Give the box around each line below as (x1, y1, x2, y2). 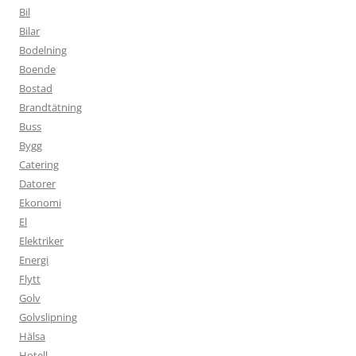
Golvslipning (19, 309, 77, 324)
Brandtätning (19, 99, 82, 114)
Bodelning (19, 42, 67, 57)
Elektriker (19, 233, 64, 248)
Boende (19, 61, 56, 76)
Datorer (19, 176, 56, 191)
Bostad (19, 80, 52, 95)
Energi (19, 252, 48, 267)
